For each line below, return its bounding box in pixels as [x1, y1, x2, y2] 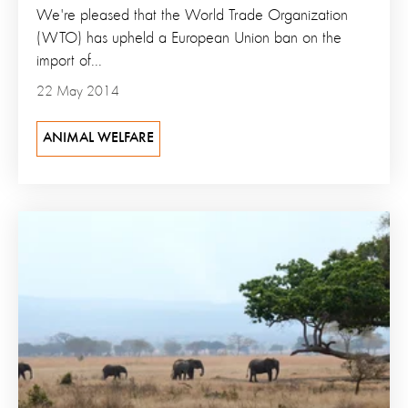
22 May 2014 [36, 85, 119, 100]
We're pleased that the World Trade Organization [36, 7, 348, 25]
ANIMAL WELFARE [43, 131, 154, 147]
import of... [36, 53, 102, 70]
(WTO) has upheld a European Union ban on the [36, 30, 342, 47]
